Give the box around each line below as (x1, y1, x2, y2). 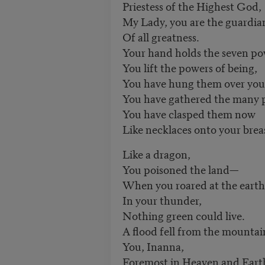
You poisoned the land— (122, 161, 238, 177)
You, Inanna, (122, 238, 184, 254)
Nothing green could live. (122, 207, 245, 224)
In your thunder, (122, 192, 202, 208)
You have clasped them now (122, 105, 256, 122)
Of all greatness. (122, 28, 202, 45)
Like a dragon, (122, 146, 190, 162)
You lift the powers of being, (122, 59, 257, 76)
